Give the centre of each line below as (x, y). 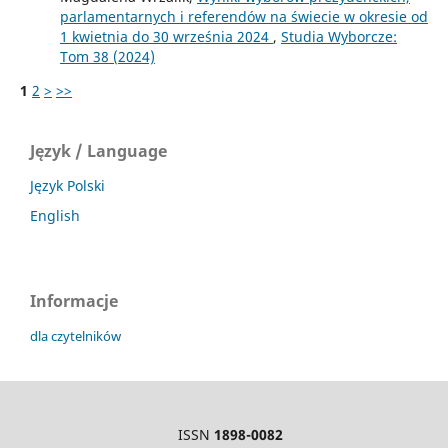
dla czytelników (75, 335)
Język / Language (98, 150)
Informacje (74, 300)
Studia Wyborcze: (338, 36)
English (55, 215)
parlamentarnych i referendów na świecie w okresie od (243, 16)
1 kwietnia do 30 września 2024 (166, 36)
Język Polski (67, 185)
